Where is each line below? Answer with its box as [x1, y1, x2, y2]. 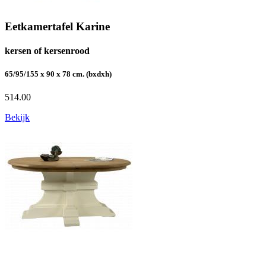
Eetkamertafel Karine [5, 20, 110, 33]
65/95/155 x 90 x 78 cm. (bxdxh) [5, 69, 112, 79]
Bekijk [5, 112, 30, 123]
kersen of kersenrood [5, 45, 90, 56]
